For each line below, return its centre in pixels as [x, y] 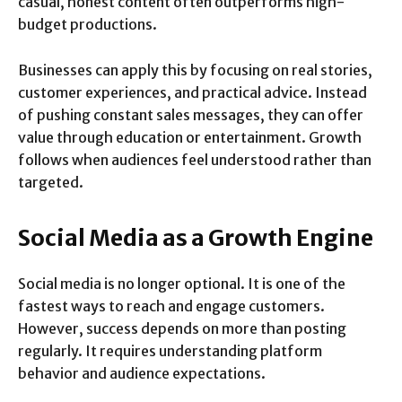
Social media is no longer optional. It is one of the [182, 284]
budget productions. [87, 25]
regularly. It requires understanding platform [170, 351]
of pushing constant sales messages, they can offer [191, 115]
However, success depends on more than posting [182, 329]
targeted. [51, 183]
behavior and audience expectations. [142, 374]
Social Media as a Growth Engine [196, 238]
